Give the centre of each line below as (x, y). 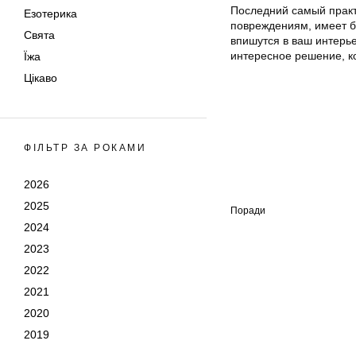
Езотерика (50, 14)
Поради (248, 211)
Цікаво (41, 78)
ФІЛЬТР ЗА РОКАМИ (85, 148)
